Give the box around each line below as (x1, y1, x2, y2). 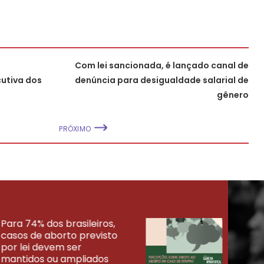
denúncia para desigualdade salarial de (75, 74, 249, 86)
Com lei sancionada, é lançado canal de (75, 59, 249, 71)
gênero (217, 88, 249, 101)
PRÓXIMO (59, 123, 91, 134)
